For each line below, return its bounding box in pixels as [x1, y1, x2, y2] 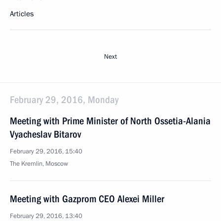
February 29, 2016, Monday [10, 94, 118, 106]
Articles [10, 9, 34, 19]
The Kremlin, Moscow [10, 159, 68, 168]
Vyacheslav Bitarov [10, 128, 81, 140]
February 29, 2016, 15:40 [10, 147, 82, 156]
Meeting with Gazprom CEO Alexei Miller [10, 193, 164, 205]
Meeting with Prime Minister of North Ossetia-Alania [10, 115, 211, 127]
